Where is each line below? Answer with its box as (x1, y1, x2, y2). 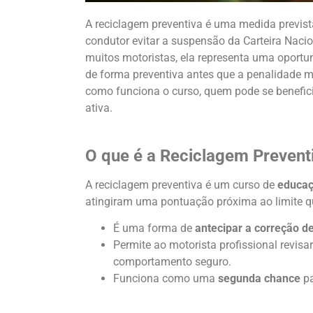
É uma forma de (113, 221, 195, 235)
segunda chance (218, 272, 300, 286)
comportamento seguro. (113, 255, 231, 269)
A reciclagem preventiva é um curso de (85, 178, 277, 191)
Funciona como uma (113, 272, 218, 286)
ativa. (85, 101, 112, 115)
